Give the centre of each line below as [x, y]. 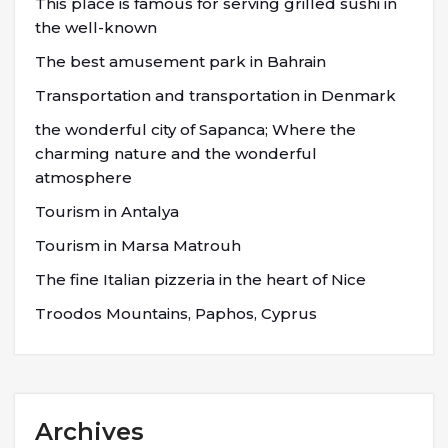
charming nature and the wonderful [176, 153]
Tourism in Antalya [107, 211]
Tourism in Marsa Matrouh [138, 245]
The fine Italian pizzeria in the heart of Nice [200, 279]
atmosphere [83, 177]
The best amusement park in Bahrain [180, 61]
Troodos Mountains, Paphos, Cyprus [176, 313]
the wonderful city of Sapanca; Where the [195, 129]
